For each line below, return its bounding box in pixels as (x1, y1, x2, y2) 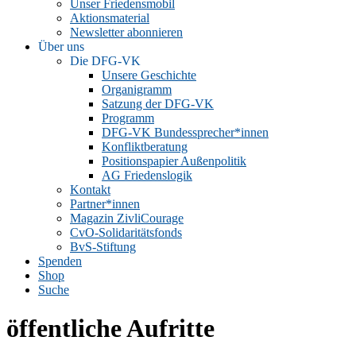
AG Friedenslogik (102, 168, 192, 182)
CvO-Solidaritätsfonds (70, 226, 182, 239)
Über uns (38, 40, 84, 53)
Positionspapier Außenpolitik (102, 154, 246, 168)
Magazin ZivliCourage (70, 211, 184, 225)
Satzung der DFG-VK (102, 97, 214, 110)
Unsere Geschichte (102, 68, 196, 82)
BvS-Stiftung (70, 240, 136, 253)
